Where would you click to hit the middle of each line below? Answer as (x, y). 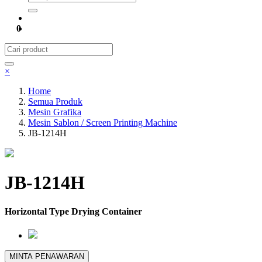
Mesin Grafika (55, 112)
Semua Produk (55, 101)
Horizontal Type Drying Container (73, 211)
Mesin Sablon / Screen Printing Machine (103, 123)
